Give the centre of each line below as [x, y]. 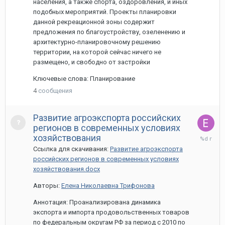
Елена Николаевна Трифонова [108, 186]
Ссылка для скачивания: [72, 149]
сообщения [55, 91]
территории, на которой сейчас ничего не [97, 52]
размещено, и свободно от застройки [92, 62]
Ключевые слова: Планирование [84, 79]
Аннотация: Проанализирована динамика [97, 202]
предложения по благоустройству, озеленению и [109, 32]
